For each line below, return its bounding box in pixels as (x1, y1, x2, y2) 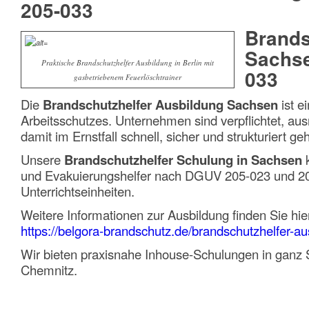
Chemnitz (21, 260, 74, 279)
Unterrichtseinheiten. (21, 181, 134, 200)
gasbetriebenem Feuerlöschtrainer (74, 71, 181, 82)
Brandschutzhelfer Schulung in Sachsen (64, 150, 302, 169)
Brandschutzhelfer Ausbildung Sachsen (43, 94, 278, 114)
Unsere (21, 150, 64, 168)
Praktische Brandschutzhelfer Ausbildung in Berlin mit (41, 57, 214, 68)
